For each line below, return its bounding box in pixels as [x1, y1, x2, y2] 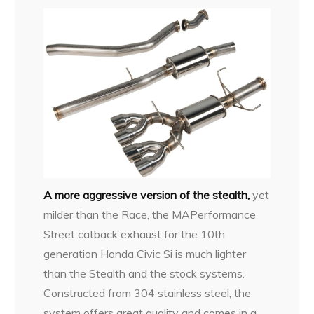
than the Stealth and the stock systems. [43, 266, 245, 281]
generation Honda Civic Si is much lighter [43, 247, 247, 261]
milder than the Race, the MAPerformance [43, 207, 257, 222]
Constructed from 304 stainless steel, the [43, 286, 252, 301]
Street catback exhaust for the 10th [43, 227, 226, 242]
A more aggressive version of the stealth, [43, 188, 250, 203]
